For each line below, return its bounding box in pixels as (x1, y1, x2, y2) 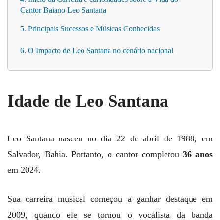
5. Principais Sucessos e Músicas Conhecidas (20, 25, 160, 33)
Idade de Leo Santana (7, 91, 168, 110)
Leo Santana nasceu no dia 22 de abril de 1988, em (7, 133, 213, 143)
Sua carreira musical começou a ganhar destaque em (7, 193, 213, 204)
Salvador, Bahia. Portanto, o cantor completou (7, 149, 183, 159)
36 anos (183, 149, 213, 159)
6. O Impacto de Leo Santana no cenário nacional (20, 46, 173, 55)
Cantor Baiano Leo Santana (20, 6, 106, 15)
